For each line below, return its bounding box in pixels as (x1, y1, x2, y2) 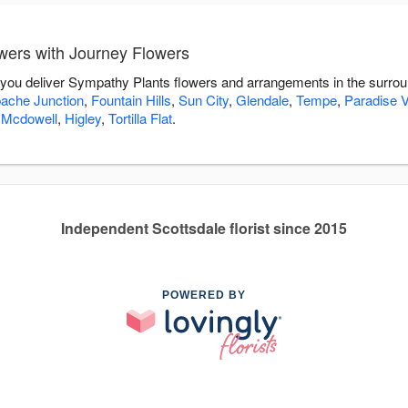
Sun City (178, 90, 229, 110)
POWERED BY (162, 289, 246, 302)
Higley (65, 108, 101, 128)
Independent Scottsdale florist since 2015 (61, 218, 347, 240)
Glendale (236, 90, 289, 110)
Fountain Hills (91, 90, 171, 110)
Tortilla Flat (108, 108, 172, 128)
